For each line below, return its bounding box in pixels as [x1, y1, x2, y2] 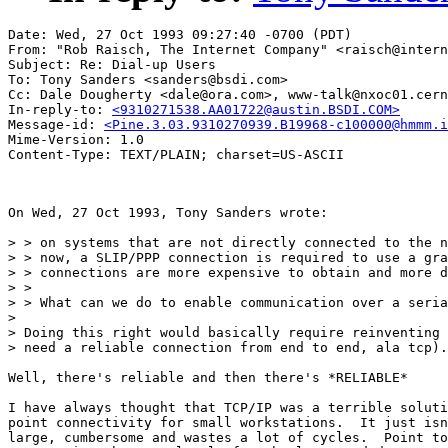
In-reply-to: [8, 102, 112, 118]
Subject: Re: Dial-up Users [8, 57, 224, 73]
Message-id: [8, 117, 104, 133]
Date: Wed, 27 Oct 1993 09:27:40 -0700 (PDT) [8, 27, 352, 43]
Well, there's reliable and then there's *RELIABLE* [8, 370, 408, 386]
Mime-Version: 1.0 [8, 132, 144, 148]
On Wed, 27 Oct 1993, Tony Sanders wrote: [8, 205, 328, 221]
